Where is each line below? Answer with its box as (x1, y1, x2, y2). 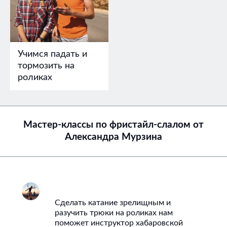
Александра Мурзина (65, 132, 162, 142)
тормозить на (18, 61, 74, 70)
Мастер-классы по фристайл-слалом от (23, 120, 204, 130)
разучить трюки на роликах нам (55, 208, 173, 217)
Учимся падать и (18, 49, 87, 59)
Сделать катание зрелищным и (55, 198, 171, 207)
